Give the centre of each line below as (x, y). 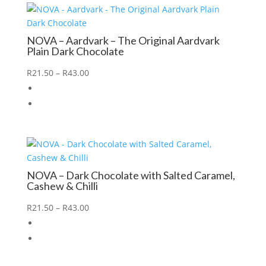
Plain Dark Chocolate (75, 51)
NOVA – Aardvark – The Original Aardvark (123, 41)
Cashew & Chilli (62, 186)
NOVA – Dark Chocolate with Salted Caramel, (131, 175)
